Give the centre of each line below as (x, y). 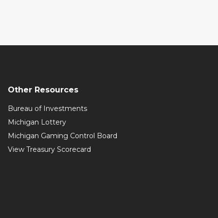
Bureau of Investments (47, 109)
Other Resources (43, 90)
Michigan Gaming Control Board (62, 136)
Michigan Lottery (37, 122)
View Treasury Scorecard (49, 149)
